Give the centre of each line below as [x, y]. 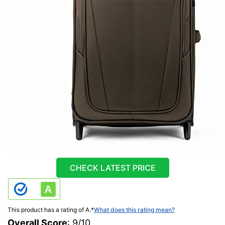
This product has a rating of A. [49, 210]
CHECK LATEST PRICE [113, 168]
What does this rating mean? [134, 210]
